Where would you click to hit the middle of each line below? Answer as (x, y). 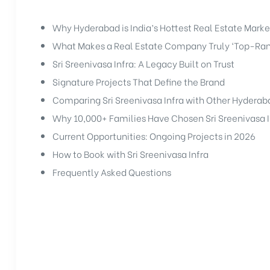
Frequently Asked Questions (111, 171)
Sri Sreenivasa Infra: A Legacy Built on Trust (143, 63)
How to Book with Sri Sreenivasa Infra (130, 153)
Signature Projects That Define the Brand (138, 81)
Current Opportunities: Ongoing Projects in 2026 (154, 135)
